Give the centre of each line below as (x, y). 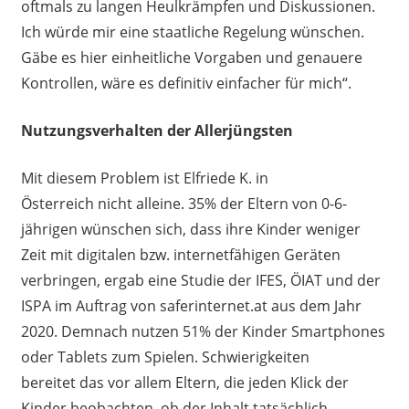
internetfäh (212, 255)
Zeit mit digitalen (78, 255)
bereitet (48, 383)
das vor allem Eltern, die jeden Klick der (212, 383)
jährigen (49, 230)
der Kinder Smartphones (298, 332)
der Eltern (252, 204)
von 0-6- (317, 204)
